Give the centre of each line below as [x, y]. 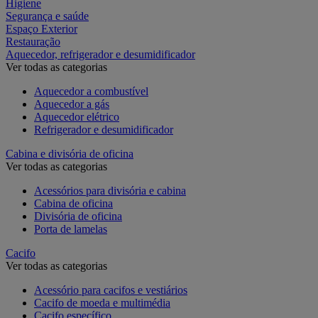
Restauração [33, 41]
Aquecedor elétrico [77, 116]
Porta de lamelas [71, 229]
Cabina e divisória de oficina [70, 153]
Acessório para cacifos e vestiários [111, 290]
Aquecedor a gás [72, 104]
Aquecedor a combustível [91, 91]
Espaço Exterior [42, 28]
